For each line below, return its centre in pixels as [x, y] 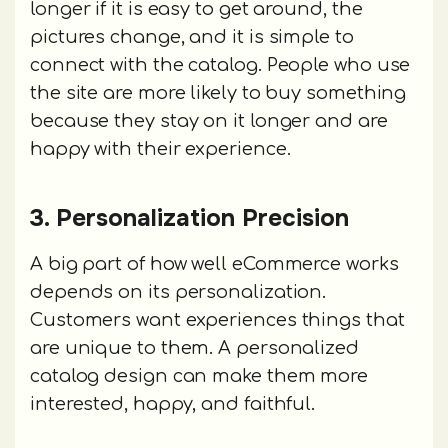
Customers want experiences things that [217, 319]
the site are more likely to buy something [218, 92]
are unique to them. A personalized [194, 347]
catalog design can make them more [199, 375]
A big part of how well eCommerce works [214, 263]
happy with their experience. [160, 148]
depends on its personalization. [178, 291]
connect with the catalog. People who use [220, 64]
